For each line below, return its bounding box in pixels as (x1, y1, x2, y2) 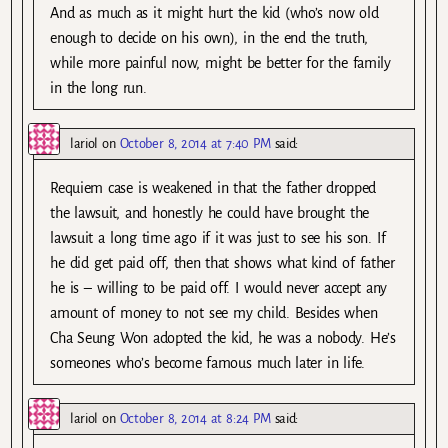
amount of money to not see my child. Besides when (50, 305, 378, 322)
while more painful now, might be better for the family (50, 54, 391, 71)
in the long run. (50, 79, 147, 96)
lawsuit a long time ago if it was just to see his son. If (50, 230, 386, 247)
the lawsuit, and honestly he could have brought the (50, 205, 370, 222)
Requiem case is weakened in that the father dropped (50, 180, 377, 197)
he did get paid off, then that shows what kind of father (50, 255, 395, 272)
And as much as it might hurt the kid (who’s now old (50, 4, 379, 21)
